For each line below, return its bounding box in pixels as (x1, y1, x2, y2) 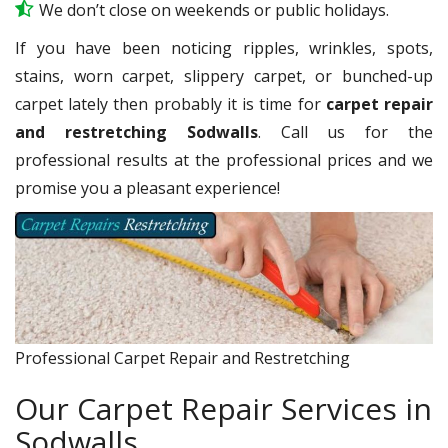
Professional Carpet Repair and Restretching (15, 346, 350, 369)
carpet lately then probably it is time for (15, 92, 326, 115)
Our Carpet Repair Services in (15, 387, 432, 429)
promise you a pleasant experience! (15, 176, 280, 199)
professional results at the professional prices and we (15, 148, 433, 171)
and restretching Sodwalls (15, 120, 258, 143)
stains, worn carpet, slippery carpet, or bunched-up (15, 64, 433, 87)
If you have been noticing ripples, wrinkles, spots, (15, 36, 433, 59)
